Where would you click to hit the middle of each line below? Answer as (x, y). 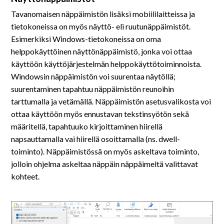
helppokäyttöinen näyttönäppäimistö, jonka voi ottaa (102, 51)
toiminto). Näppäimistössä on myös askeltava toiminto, (105, 151)
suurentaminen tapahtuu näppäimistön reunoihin (93, 89)
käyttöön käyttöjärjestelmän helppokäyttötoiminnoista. (106, 64)
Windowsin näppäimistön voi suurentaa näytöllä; (93, 76)
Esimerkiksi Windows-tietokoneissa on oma (86, 39)
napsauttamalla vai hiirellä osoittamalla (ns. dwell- (96, 139)
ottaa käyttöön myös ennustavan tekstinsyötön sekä (100, 114)
